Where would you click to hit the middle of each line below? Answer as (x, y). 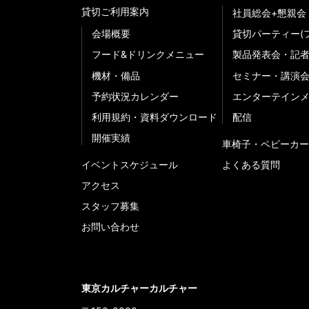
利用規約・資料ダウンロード (154, 117)
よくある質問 (251, 165)
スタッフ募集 (110, 206)
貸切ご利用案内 (115, 12)
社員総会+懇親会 (269, 13)
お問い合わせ (110, 227)
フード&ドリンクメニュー (148, 54)
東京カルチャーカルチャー (139, 288)
